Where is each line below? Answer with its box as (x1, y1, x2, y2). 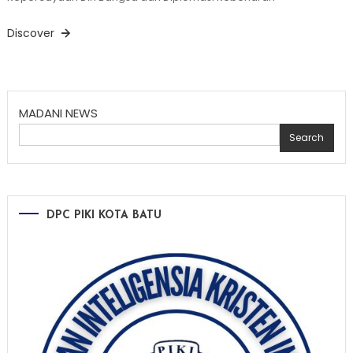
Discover (6, 25, 58, 41)
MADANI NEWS (18, 105, 98, 121)
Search (289, 131, 325, 144)
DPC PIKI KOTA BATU (46, 210, 162, 221)
